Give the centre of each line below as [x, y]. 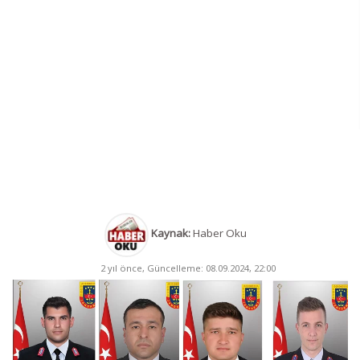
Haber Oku [218, 233]
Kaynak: [170, 233]
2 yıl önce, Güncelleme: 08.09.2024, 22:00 [188, 268]
